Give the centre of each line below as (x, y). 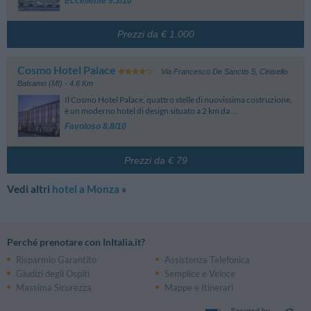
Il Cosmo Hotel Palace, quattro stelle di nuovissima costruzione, (179, 100)
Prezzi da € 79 (155, 160)
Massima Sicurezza (54, 288)
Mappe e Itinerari (199, 288)
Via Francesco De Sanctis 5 (208, 72)
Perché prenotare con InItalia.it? (76, 242)
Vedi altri (30, 189)
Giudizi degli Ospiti (53, 274)
